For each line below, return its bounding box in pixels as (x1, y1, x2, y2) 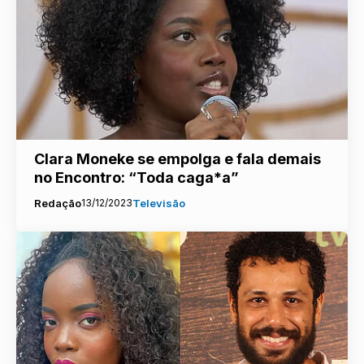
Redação (33, 196, 81, 210)
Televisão (132, 196, 185, 210)
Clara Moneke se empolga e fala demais (33, 149, 321, 167)
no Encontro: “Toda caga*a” (33, 168, 239, 186)
